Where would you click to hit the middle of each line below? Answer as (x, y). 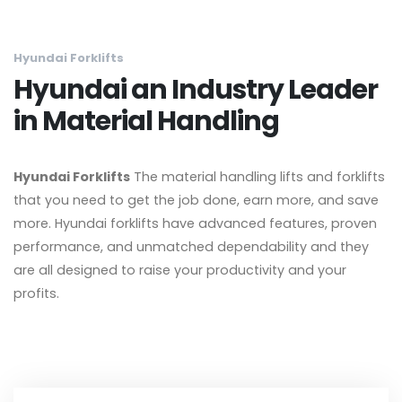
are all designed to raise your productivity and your (180, 270)
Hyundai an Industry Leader (196, 89)
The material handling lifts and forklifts (258, 176)
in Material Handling (146, 120)
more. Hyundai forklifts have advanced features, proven (195, 223)
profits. (36, 293)
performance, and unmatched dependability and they (191, 246)
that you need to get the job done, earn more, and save (196, 200)
